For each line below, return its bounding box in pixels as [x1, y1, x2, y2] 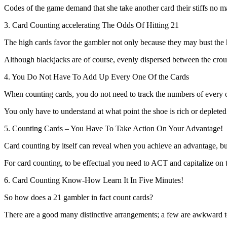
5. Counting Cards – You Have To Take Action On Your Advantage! [4, 124, 223, 133]
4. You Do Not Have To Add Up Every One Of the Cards [4, 72, 189, 81]
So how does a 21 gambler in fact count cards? [4, 193, 153, 202]
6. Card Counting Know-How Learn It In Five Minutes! [4, 175, 183, 184]
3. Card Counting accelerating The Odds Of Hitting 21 [4, 20, 179, 29]
